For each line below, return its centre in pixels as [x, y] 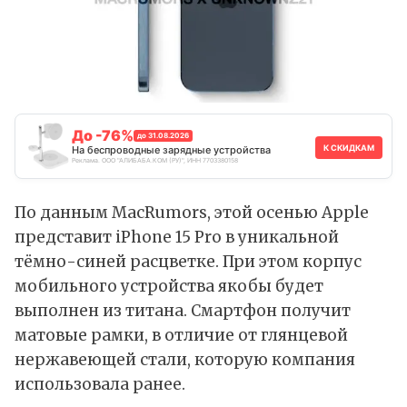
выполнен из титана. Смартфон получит [183, 311]
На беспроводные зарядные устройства [171, 150]
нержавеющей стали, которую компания [185, 360]
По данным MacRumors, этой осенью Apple [192, 213]
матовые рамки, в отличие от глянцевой [181, 336]
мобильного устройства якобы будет [169, 287]
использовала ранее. [100, 385]
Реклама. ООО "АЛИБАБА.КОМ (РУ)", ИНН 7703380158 [155, 161]
